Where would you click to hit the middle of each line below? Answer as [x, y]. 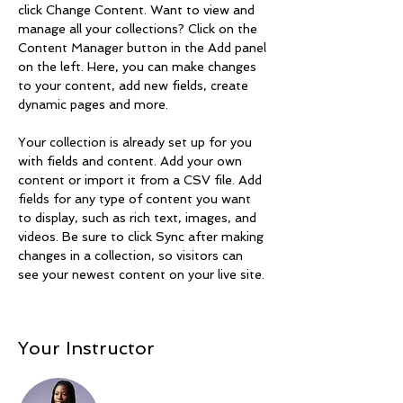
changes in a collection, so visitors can [132, 255]
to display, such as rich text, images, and [139, 218]
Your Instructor [86, 348]
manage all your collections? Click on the [139, 29]
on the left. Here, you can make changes [139, 67]
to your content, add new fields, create [135, 85]
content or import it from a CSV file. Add [142, 180]
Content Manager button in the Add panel [144, 48]
